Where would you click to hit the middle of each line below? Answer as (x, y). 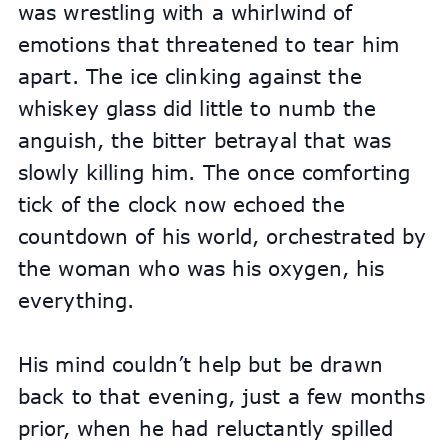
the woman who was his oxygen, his (201, 268)
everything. (76, 300)
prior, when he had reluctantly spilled (205, 428)
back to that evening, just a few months (221, 396)
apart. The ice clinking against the (189, 76)
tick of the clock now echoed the (181, 204)
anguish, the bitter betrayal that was (204, 140)
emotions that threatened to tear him (208, 44)
